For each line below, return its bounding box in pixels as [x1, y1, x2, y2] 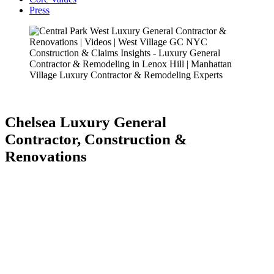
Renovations [5, 148, 87, 165]
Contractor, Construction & [5, 131, 187, 148]
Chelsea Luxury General [5, 114, 166, 131]
